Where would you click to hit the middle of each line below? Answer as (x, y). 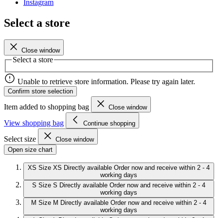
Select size (21, 139)
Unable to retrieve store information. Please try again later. (106, 82)
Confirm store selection (40, 91)
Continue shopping (109, 124)
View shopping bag (34, 123)
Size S (48, 185)
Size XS (50, 168)
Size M (48, 203)
